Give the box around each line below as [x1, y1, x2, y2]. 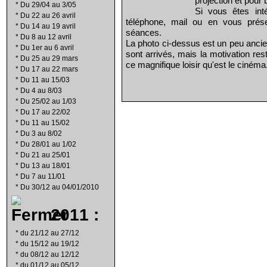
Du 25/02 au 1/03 [20, 97, 76, 105]
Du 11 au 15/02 [20, 119, 70, 127]
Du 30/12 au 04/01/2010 [20, 183, 99, 191]
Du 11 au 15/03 [20, 76, 70, 84]
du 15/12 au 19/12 [20, 240, 79, 248]
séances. [126, 27, 162, 38]
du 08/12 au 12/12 [20, 250, 79, 259]
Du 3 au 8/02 [20, 129, 62, 138]
